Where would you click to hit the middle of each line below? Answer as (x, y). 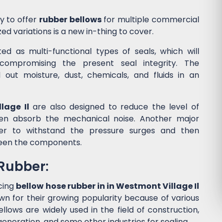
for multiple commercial (150, 20)
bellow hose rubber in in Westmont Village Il (108, 186)
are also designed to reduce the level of (114, 107)
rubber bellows (70, 20)
